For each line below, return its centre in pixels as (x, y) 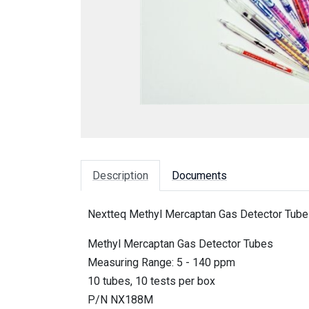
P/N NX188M (120, 300)
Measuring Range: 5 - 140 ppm (161, 263)
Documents (199, 176)
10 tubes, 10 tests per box (151, 281)
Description (120, 176)
